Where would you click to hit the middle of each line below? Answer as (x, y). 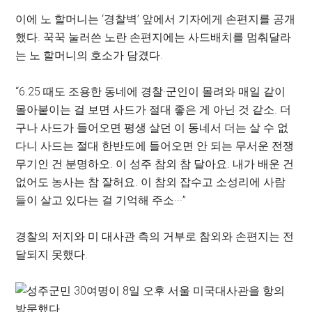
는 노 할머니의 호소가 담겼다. (89, 55)
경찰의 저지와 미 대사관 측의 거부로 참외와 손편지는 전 (155, 236)
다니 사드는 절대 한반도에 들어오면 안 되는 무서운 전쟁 (155, 146)
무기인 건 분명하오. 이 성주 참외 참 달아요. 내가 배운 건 (155, 164)
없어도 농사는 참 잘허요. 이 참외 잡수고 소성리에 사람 (151, 182)
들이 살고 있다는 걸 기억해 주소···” (101, 200)
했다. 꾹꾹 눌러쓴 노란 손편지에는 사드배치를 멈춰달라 (154, 37)
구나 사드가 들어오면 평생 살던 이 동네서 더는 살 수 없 (152, 128)
